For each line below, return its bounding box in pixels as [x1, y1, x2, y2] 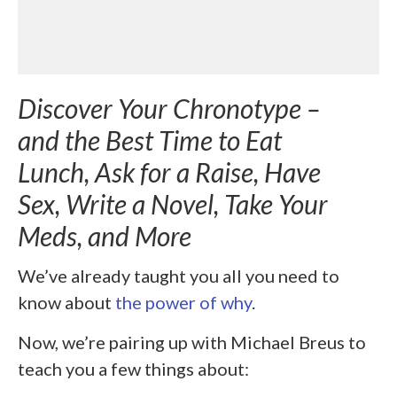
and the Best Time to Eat [18, 124, 282, 157]
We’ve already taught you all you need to [18, 264, 339, 286]
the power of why [115, 291, 252, 313]
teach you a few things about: [18, 357, 249, 379]
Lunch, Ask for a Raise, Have [18, 156, 321, 189]
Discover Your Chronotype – [18, 92, 320, 125]
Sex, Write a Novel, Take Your [18, 188, 328, 221]
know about [18, 291, 115, 313]
